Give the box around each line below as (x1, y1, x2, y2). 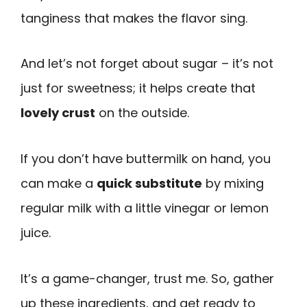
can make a (21, 174, 97, 192)
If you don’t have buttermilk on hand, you (21, 149, 271, 167)
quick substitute (97, 174, 202, 192)
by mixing (202, 174, 264, 192)
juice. (21, 223, 51, 241)
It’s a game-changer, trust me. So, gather (21, 269, 274, 287)
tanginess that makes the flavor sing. (21, 9, 247, 27)
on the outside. (95, 104, 189, 122)
